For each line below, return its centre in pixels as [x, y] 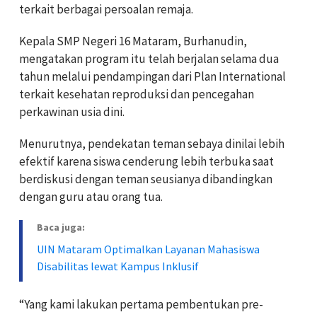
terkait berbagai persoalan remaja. [106, 10]
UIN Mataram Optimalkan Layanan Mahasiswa [148, 249]
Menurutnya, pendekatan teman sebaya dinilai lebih [152, 144]
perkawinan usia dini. [72, 112]
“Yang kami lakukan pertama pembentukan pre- [141, 305]
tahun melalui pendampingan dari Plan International [152, 77]
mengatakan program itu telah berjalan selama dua [149, 59]
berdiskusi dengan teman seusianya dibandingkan [146, 179]
